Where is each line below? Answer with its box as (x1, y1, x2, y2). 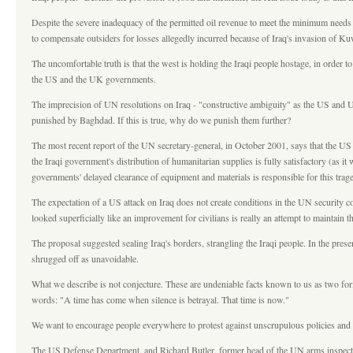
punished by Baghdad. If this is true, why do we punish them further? (32, 113, 291, 126)
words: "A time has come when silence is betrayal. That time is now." (32, 293, 289, 306)
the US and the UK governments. (32, 72, 156, 85)
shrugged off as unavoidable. (32, 252, 139, 265)
